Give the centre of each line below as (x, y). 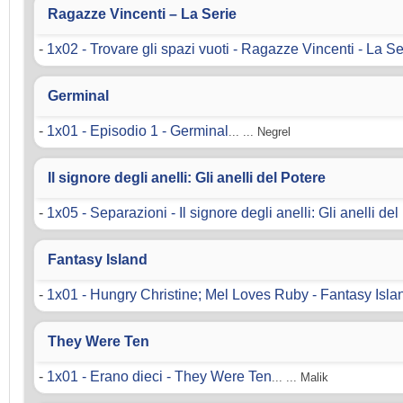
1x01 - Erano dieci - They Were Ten (159, 377)
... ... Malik (300, 378)
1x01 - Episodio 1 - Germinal (138, 131)
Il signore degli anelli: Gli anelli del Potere (187, 178)
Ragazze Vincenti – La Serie (142, 14)
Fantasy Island (98, 260)
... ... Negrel (260, 132)
